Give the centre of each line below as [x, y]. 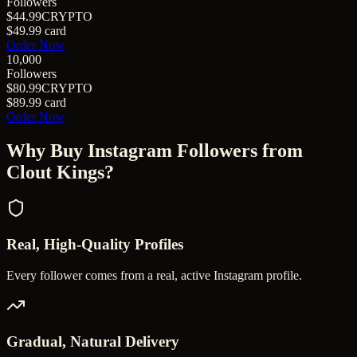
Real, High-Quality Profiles [95, 245]
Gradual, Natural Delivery [93, 341]
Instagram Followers [173, 150]
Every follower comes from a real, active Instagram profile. [154, 275]
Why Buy [47, 150]
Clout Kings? [60, 172]
